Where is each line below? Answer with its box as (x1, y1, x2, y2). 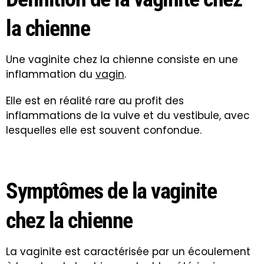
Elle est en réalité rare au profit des (6, 93, 184, 108)
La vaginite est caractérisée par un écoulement (6, 244, 250, 259)
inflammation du (6, 67, 95, 81)
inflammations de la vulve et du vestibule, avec (6, 108, 250, 123)
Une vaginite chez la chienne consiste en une (6, 52, 238, 67)
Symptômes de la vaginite (6, 177, 216, 204)
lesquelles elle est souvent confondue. (6, 123, 202, 137)
